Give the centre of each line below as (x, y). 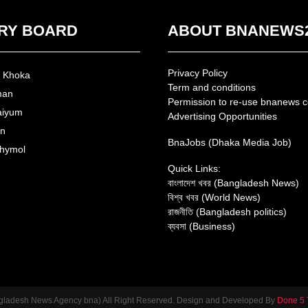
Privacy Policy (198, 73)
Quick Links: (194, 169)
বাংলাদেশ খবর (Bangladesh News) (233, 183)
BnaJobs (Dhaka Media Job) (230, 143)
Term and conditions (212, 88)
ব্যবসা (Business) (201, 227)
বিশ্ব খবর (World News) (214, 198)
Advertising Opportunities (222, 117)
